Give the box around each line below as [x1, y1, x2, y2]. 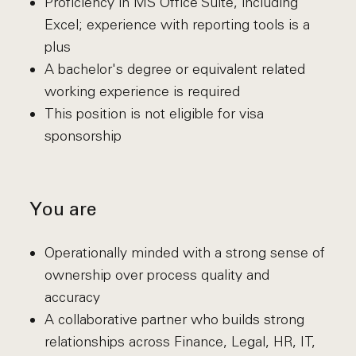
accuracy [44, 288, 100, 306]
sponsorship [44, 127, 122, 145]
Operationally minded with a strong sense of [44, 244, 325, 261]
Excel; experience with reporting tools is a [44, 16, 310, 33]
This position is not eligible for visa [44, 105, 264, 122]
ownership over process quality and [44, 266, 269, 284]
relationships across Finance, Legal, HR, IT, [44, 333, 315, 350]
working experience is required [44, 83, 240, 100]
